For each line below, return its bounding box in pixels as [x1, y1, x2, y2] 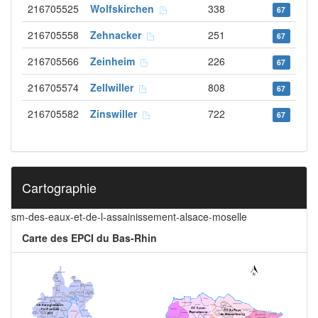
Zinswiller [90, 106, 143, 121]
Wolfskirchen [90, 1, 160, 16]
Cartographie [22, 178, 97, 197]
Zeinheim [90, 54, 141, 68]
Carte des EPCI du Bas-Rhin [22, 231, 157, 245]
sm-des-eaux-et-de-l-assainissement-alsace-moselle [11, 209, 247, 224]
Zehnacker [90, 28, 147, 42]
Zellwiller [90, 80, 139, 94]
